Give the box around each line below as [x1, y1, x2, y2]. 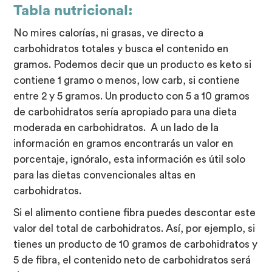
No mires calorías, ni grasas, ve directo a [13, 27, 204, 38]
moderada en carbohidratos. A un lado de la [13, 122, 219, 133]
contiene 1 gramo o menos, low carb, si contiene [13, 75, 240, 86]
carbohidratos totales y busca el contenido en [13, 43, 229, 54]
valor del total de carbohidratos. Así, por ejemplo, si [13, 223, 256, 234]
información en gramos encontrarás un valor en [13, 138, 234, 149]
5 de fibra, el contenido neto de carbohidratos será [13, 254, 251, 265]
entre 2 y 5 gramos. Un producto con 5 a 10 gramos [13, 90, 250, 101]
